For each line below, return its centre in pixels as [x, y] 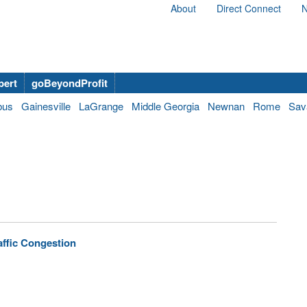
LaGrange [101, 106]
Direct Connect [249, 8]
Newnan [226, 106]
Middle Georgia [165, 106]
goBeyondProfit [70, 83]
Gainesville [46, 106]
